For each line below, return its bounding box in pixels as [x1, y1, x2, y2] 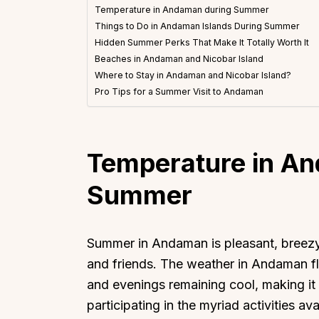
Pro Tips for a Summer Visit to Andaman [95, 85, 263, 97]
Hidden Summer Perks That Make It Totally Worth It [95, 36, 309, 48]
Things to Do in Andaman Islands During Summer [95, 20, 300, 31]
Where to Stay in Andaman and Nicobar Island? [95, 69, 291, 80]
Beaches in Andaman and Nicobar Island [95, 53, 263, 64]
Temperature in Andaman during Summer [95, 4, 269, 15]
